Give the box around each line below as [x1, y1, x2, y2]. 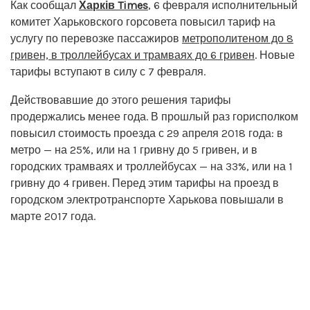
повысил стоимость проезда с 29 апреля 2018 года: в [10, 126, 283, 140]
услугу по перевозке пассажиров [10, 31, 182, 45]
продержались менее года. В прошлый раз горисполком [10, 109, 298, 123]
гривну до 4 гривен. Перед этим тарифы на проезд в [10, 176, 279, 190]
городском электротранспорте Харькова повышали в [10, 192, 284, 206]
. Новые [255, 48, 295, 62]
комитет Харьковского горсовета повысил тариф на [10, 15, 275, 28]
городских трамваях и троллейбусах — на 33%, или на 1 [10, 159, 293, 173]
